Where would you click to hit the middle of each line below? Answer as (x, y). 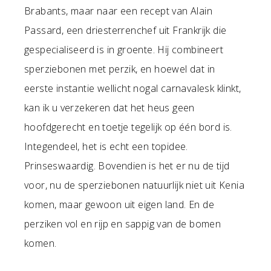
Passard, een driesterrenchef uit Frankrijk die (126, 30)
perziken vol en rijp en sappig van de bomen (123, 224)
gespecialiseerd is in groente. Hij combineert (124, 49)
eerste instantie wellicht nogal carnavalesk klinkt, (133, 88)
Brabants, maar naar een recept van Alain (118, 11)
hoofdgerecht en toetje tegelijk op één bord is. (128, 127)
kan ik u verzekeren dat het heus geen (109, 107)
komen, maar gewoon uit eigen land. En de (119, 204)
